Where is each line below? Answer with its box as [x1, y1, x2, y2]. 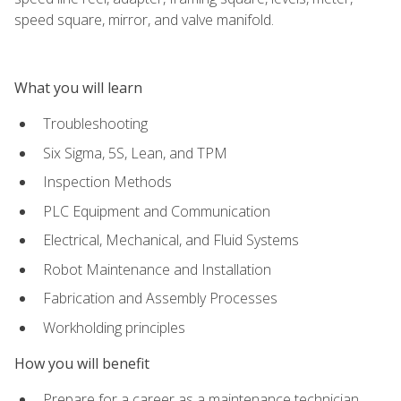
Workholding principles [43, 317, 185, 337]
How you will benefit [14, 354, 149, 374]
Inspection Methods [43, 172, 172, 192]
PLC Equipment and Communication [43, 200, 270, 221]
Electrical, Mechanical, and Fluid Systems [43, 230, 299, 251]
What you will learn [14, 77, 142, 98]
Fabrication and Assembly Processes [43, 288, 277, 309]
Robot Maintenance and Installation [43, 259, 271, 279]
